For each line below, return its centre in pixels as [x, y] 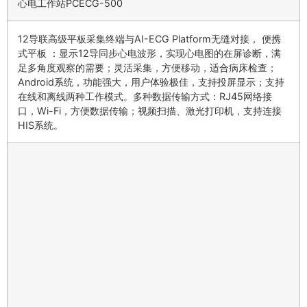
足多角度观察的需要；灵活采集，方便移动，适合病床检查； [147, 68]
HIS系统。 [40, 125]
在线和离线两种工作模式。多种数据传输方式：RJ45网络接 [145, 97]
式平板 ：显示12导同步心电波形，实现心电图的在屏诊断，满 [149, 53]
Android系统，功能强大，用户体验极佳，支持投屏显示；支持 [151, 82]
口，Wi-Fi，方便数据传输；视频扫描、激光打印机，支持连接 [150, 111]
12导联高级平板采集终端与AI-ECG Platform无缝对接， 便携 [149, 39]
